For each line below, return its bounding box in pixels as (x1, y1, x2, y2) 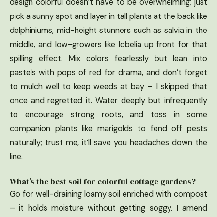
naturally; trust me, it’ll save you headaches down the (10, 138, 207, 148)
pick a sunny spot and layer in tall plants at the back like (10, 11, 207, 22)
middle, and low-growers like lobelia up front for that (10, 39, 207, 50)
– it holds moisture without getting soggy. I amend (10, 203, 207, 214)
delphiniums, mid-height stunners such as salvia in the (10, 25, 207, 36)
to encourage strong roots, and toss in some (10, 109, 207, 120)
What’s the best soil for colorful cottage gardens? (10, 176, 196, 187)
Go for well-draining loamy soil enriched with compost (10, 189, 207, 200)
